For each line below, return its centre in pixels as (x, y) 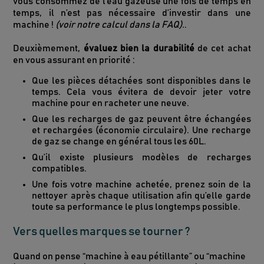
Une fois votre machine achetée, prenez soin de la (141, 185)
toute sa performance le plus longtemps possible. (136, 207)
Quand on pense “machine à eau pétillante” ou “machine (130, 257)
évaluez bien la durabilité (139, 49)
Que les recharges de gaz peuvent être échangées (141, 119)
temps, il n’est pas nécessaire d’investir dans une (132, 13)
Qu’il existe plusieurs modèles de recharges (141, 158)
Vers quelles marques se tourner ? (102, 232)
